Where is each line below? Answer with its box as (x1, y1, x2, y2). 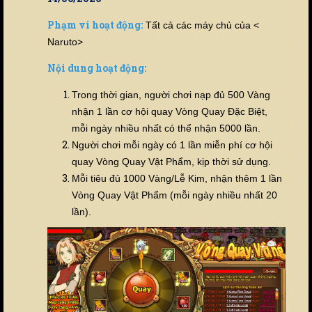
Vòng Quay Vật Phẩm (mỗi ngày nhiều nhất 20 (72, 189, 277, 201)
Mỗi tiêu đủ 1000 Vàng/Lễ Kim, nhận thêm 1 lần (72, 173, 282, 185)
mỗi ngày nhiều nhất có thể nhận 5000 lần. (72, 123, 260, 134)
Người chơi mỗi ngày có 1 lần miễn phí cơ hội (72, 139, 272, 151)
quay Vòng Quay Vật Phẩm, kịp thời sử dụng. (72, 156, 271, 168)
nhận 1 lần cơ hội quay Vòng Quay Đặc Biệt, (72, 106, 267, 118)
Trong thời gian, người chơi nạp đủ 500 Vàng (72, 89, 270, 101)
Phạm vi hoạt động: (47, 18, 143, 32)
